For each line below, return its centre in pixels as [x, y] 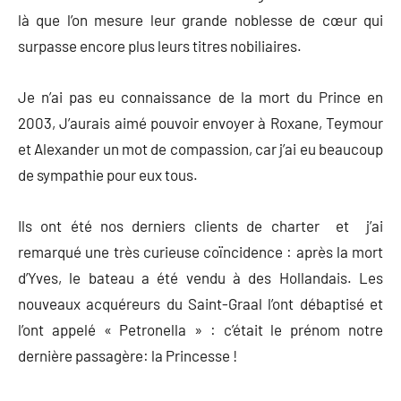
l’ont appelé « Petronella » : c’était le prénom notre [200, 329]
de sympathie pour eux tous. [108, 174]
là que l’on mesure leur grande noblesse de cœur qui [200, 19]
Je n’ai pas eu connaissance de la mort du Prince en [200, 96]
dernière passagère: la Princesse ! [128, 355]
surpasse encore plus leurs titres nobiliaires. [160, 45]
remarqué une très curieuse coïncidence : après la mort [200, 251]
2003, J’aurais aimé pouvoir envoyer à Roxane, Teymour [200, 122]
